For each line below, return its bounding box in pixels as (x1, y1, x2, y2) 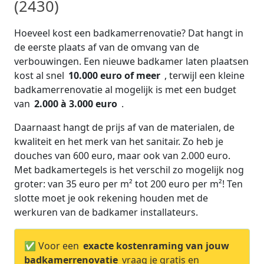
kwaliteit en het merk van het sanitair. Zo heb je (14, 135, 223, 148)
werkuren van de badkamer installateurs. (14, 206, 198, 219)
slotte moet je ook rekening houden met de (14, 192, 208, 204)
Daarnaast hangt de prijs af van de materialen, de (14, 121, 235, 134)
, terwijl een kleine (164, 69, 245, 82)
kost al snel (14, 69, 67, 82)
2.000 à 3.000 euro (34, 97, 120, 110)
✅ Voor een (24, 239, 81, 252)
